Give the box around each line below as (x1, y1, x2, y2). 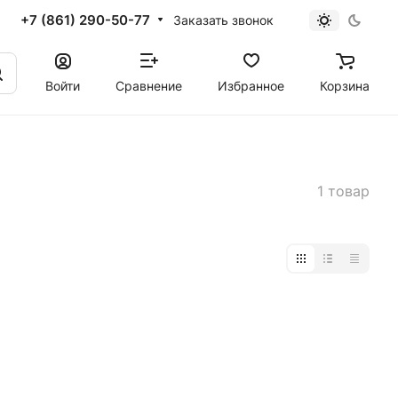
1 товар (317, 181, 370, 200)
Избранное (218, 77, 284, 93)
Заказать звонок (172, 12, 274, 28)
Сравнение (115, 77, 182, 93)
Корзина (320, 77, 370, 93)
